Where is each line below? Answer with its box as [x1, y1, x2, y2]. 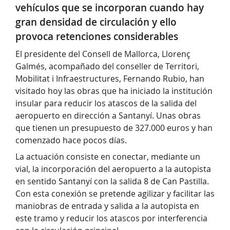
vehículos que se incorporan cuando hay [15, 1, 204, 15]
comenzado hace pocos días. [15, 135, 129, 146]
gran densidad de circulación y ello [15, 15, 177, 29]
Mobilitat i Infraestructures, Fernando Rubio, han [15, 73, 204, 85]
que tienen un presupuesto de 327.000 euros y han [15, 122, 213, 134]
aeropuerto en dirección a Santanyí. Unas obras [15, 110, 201, 122]
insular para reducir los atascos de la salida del [15, 98, 197, 109]
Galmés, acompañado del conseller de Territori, [15, 61, 199, 72]
